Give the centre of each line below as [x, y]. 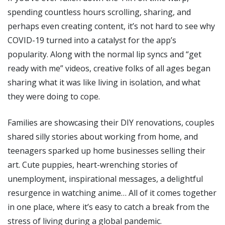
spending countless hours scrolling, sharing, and [99, 12]
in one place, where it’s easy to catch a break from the [108, 207]
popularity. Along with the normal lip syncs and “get [104, 54]
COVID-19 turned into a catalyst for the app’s [92, 40]
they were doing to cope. [54, 96]
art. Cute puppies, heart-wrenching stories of [93, 164]
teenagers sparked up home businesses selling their [106, 150]
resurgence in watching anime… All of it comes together [112, 193]
